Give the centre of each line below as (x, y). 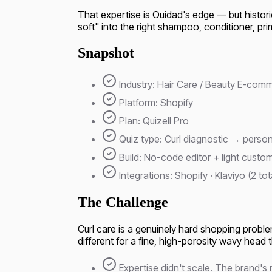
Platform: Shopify (156, 102)
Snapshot (106, 53)
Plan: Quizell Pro (154, 121)
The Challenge (123, 202)
